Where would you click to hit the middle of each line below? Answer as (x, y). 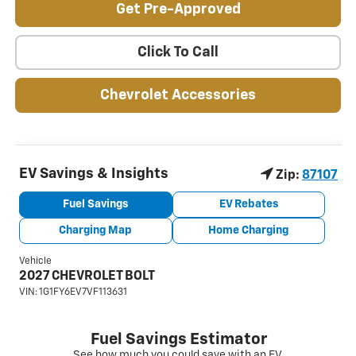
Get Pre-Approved (178, 10)
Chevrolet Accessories (178, 96)
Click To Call (178, 53)
